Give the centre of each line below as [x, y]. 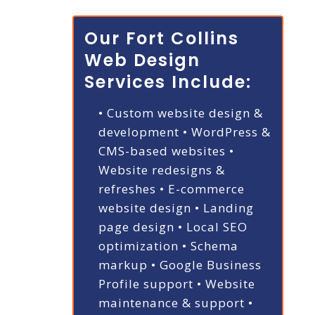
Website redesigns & [161, 170]
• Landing [224, 208]
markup [123, 265]
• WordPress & [226, 132]
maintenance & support [171, 303]
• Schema [210, 246]
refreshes [127, 189]
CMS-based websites [162, 151]
